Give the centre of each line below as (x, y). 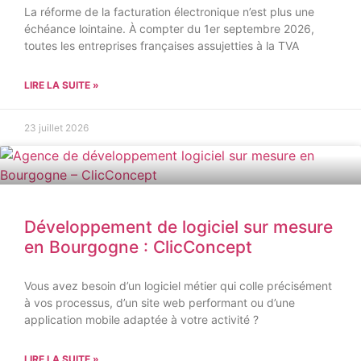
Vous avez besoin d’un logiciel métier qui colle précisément (178, 285)
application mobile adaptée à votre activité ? (141, 319)
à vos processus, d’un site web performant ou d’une (160, 302)
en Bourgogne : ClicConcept (138, 247)
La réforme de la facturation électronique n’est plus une (169, 11)
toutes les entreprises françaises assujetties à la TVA (162, 45)
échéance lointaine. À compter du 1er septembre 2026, (169, 28)
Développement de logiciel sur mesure (178, 226)
